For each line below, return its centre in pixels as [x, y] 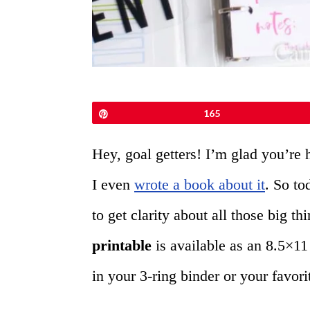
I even [113, 185]
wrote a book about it [200, 185]
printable [122, 246]
